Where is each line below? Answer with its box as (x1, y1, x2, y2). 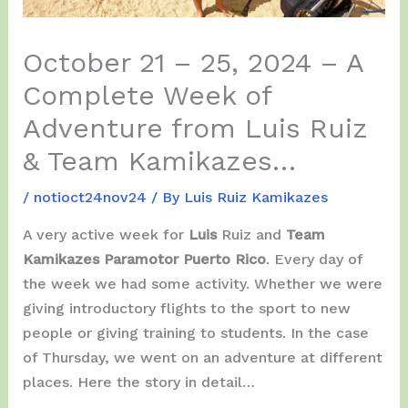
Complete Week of (22, 78, 271, 111)
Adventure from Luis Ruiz (22, 111, 368, 144)
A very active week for (22, 225, 189, 243)
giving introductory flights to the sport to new (22, 299, 351, 317)
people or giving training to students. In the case (22, 323, 369, 342)
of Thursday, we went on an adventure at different (22, 348, 382, 366)
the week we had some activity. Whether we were (22, 274, 382, 292)
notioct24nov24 (33, 188, 147, 206)
